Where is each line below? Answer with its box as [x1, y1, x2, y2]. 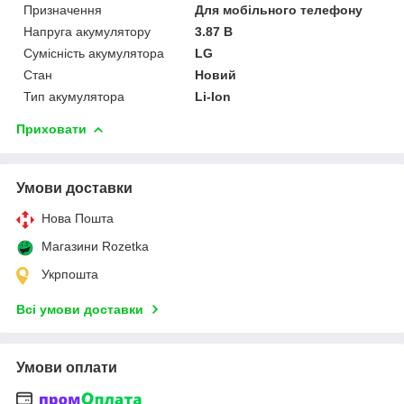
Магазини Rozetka [41, 238, 149, 253]
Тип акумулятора [23, 88, 124, 104]
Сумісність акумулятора [23, 45, 164, 60]
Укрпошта [41, 266, 98, 281]
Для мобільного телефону [195, 2, 363, 17]
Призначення [23, 2, 102, 17]
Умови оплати [16, 359, 117, 375]
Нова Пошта [41, 210, 114, 225]
